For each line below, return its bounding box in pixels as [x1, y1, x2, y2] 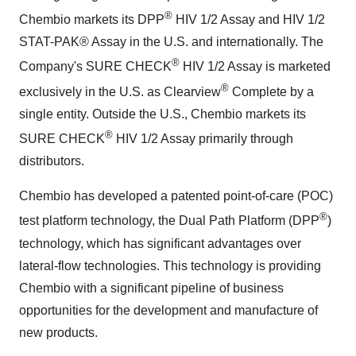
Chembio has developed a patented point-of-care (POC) [19, 189, 333, 203]
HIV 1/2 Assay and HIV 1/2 [172, 13, 325, 27]
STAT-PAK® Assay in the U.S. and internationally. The [19, 35, 323, 49]
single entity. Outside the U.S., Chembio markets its [19, 106, 306, 121]
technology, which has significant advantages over [19, 236, 301, 250]
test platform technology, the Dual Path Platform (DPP [19, 214, 319, 228]
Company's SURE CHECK [19, 60, 172, 74]
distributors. [19, 154, 84, 168]
